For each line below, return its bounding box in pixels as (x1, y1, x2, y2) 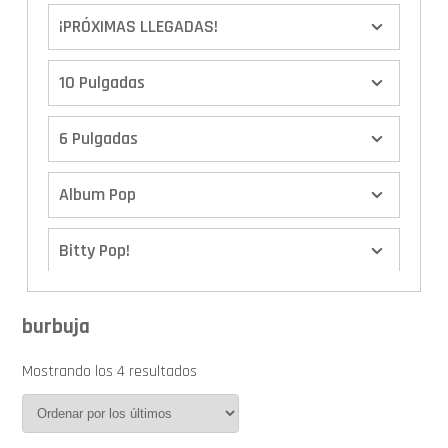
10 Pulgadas (59, 71, 146, 95)
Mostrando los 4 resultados (22, 360, 198, 382)
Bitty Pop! (59, 239, 131, 263)
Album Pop (59, 183, 137, 207)
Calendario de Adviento (59, 351, 229, 375)
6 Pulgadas (59, 127, 139, 151)
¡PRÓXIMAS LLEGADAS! (59, 15, 219, 39)
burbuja (22, 312, 91, 340)
